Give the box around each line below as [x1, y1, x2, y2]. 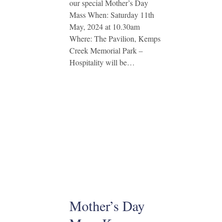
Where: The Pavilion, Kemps [69, 33, 161, 44]
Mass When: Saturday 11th [69, 9, 154, 20]
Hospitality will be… [69, 57, 135, 67]
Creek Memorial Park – [69, 45, 143, 55]
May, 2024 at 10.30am [69, 21, 140, 32]
